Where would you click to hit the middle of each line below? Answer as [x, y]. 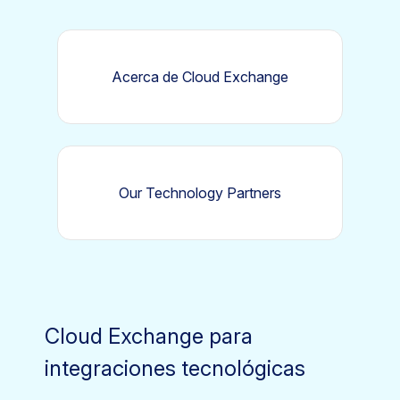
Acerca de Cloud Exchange [200, 77]
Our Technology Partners [200, 193]
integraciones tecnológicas [175, 368]
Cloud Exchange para [149, 336]
